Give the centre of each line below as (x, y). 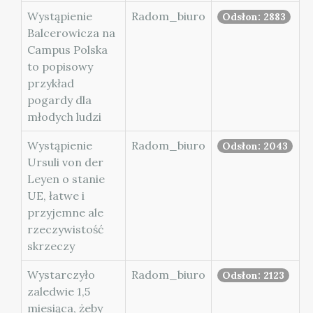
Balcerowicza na (71, 33)
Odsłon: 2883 (254, 17)
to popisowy (60, 66)
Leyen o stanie (66, 179)
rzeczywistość (66, 229)
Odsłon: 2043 (255, 146)
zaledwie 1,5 (59, 291)
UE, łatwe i (56, 196)
